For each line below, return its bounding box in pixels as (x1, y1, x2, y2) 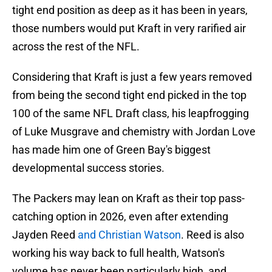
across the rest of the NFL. (12, 40, 140, 53)
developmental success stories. (12, 161, 165, 175)
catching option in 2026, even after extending (12, 210, 228, 223)
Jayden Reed (12, 228, 78, 242)
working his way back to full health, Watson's (12, 246, 225, 260)
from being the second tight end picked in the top (12, 89, 246, 102)
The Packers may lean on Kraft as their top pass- (12, 192, 245, 205)
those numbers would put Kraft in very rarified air (12, 22, 246, 35)
